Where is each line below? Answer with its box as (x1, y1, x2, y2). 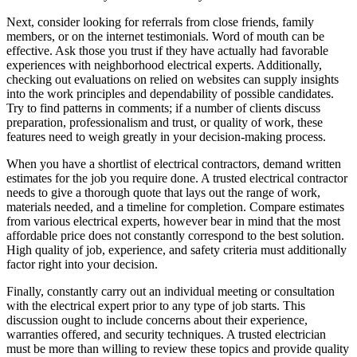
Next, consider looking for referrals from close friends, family (6, 14, 314, 29)
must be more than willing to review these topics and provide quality (6, 341, 349, 355)
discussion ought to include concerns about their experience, (6, 312, 308, 327)
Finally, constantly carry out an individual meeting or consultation (6, 284, 335, 298)
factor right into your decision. (6, 257, 158, 271)
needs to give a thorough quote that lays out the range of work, (6, 185, 320, 199)
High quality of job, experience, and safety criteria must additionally (6, 242, 347, 257)
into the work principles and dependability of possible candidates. (6, 86, 334, 100)
